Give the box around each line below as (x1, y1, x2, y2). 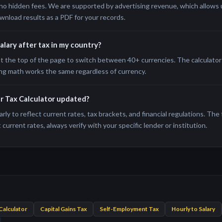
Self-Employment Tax (100, 205, 159, 213)
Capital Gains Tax (40, 205, 87, 213)
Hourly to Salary (171, 205, 215, 213)
